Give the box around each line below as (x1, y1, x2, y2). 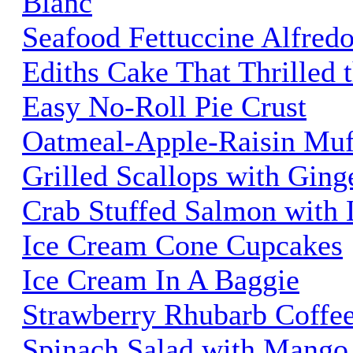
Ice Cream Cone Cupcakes (22, 228, 343, 262)
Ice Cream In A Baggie (22, 262, 299, 296)
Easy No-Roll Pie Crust (22, 89, 307, 123)
